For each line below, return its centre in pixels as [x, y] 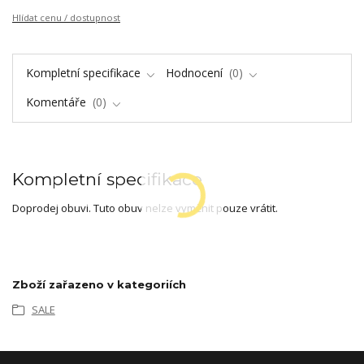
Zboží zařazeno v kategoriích [99, 284]
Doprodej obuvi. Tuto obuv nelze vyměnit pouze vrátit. [145, 208]
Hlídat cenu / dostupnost [66, 17]
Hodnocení [196, 72]
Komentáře [57, 102]
